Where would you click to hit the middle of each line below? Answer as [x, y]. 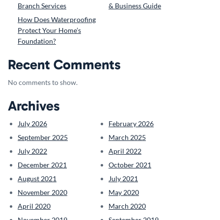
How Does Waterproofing [57, 19]
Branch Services [42, 5]
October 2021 [130, 165]
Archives [34, 106]
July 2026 [32, 123]
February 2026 [131, 123]
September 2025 [43, 137]
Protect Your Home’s [49, 30]
